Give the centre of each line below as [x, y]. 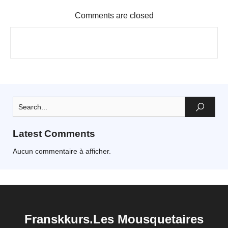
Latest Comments [54, 134]
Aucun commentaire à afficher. [62, 151]
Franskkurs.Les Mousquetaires [114, 219]
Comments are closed [114, 16]
